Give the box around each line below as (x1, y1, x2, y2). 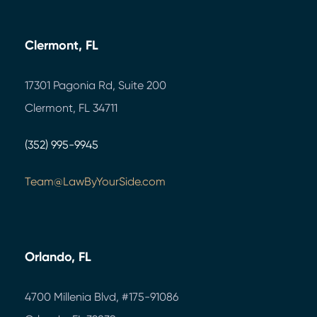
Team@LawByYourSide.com (25, 175, 166, 189)
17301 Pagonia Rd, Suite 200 (25, 79, 166, 93)
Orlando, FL (25, 249, 91, 265)
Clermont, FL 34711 (25, 101, 117, 115)
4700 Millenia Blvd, (25, 290, 119, 304)
